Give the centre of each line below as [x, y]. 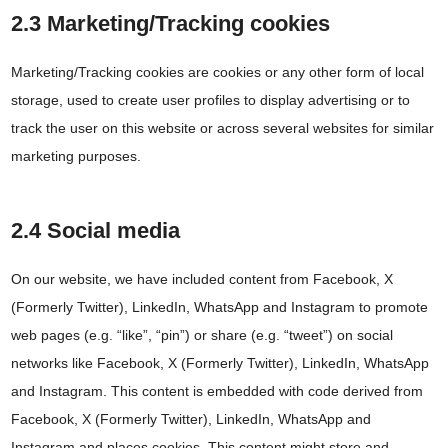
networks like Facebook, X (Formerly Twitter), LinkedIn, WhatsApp [220, 362]
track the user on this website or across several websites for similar [223, 127]
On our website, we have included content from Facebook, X [202, 278]
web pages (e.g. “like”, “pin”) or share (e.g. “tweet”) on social [202, 334]
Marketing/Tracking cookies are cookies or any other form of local [218, 71]
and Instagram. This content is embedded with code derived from [217, 390]
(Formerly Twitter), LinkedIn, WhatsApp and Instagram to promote [220, 306]
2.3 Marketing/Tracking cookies [171, 23]
